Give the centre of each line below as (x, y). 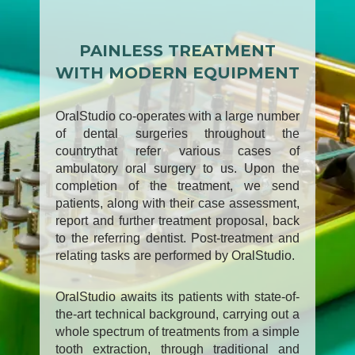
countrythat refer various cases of (177, 151)
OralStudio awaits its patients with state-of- (177, 297)
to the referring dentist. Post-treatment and (177, 239)
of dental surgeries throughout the (177, 134)
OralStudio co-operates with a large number (177, 116)
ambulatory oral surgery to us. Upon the (177, 169)
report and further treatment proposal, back (177, 221)
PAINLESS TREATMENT (177, 51)
